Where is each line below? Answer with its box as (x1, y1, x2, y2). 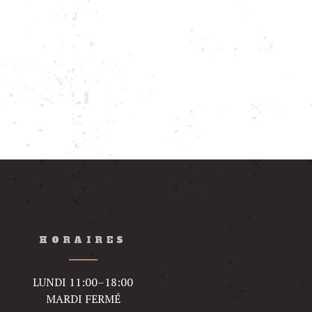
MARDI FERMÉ (45, 291, 120, 307)
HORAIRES (39, 234, 127, 246)
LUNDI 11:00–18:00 (33, 274, 134, 290)
